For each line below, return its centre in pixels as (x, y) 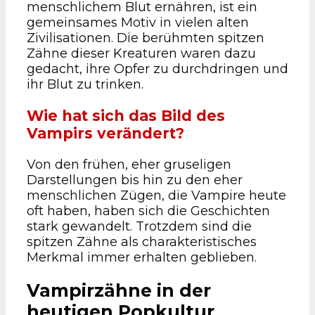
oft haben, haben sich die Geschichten (148, 211)
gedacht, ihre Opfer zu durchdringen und (157, 69)
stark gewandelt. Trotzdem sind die (139, 227)
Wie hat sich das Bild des (126, 116)
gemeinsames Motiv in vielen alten (138, 23)
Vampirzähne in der (119, 291)
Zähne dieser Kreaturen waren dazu (141, 54)
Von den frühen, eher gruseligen (129, 165)
